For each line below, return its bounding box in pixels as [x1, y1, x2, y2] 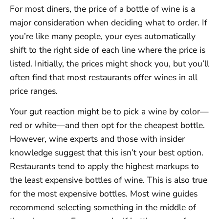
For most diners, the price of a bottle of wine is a [10, 3, 195, 15]
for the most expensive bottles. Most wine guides [10, 188, 197, 200]
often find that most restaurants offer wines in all [10, 71, 197, 83]
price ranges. [10, 85, 58, 97]
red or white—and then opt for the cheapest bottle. [10, 119, 205, 131]
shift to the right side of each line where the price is [10, 44, 205, 56]
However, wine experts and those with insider [10, 133, 185, 145]
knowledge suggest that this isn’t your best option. [10, 147, 203, 159]
